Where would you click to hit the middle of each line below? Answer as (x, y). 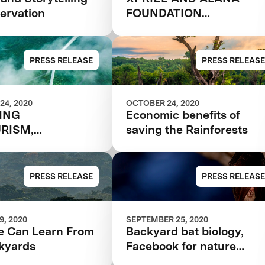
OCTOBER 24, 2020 (163, 103)
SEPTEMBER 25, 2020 (167, 219)
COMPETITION (167, 72)
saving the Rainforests (187, 129)
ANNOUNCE (160, 28)
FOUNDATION (164, 13)
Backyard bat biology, (185, 231)
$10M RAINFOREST (179, 58)
